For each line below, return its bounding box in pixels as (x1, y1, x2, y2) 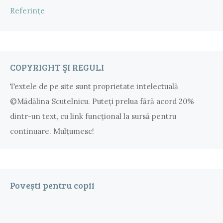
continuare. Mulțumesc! (10, 126, 94, 136)
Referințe (10, 6, 45, 16)
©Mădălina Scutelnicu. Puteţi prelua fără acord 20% (10, 97, 194, 107)
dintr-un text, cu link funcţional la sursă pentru (10, 111, 176, 121)
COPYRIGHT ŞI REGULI (10, 61, 104, 74)
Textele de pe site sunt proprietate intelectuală (10, 82, 178, 92)
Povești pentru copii (10, 179, 95, 192)
